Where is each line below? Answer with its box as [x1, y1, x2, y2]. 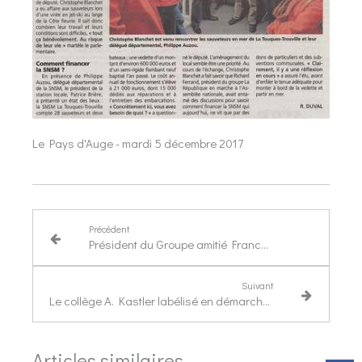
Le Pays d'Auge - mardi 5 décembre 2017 [32, 135, 243, 152]
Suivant [242, 279, 274, 293]
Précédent [88, 222, 129, 236]
